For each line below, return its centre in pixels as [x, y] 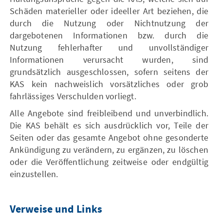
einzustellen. [34, 174]
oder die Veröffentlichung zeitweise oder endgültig [109, 162]
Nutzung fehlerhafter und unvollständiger [109, 47]
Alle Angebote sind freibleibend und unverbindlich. [109, 113]
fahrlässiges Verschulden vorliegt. [73, 96]
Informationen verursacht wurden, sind [109, 60]
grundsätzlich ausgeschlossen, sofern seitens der [109, 72]
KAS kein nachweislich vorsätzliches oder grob [109, 84]
